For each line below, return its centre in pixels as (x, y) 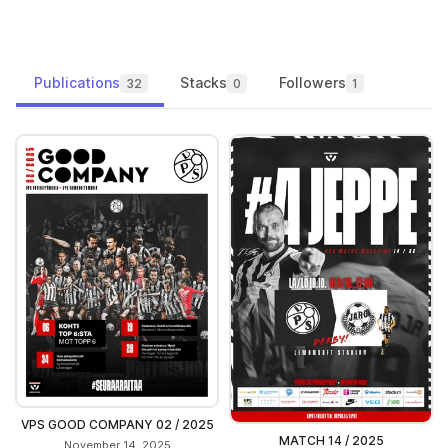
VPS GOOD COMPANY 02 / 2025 (117, 424)
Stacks (203, 82)
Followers (312, 82)
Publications (77, 82)
